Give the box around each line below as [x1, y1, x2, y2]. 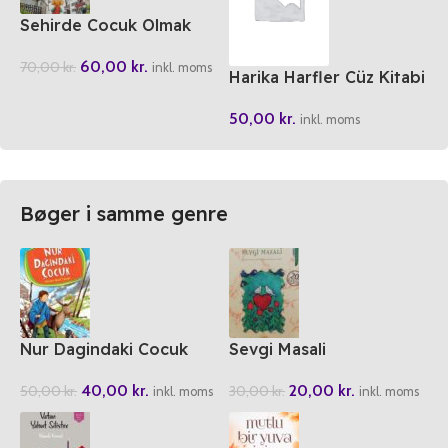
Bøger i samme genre [20, 201, 228, 227]
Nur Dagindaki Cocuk [20, 339, 188, 360]
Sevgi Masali [229, 339, 326, 360]
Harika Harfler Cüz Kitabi [229, 67, 425, 88]
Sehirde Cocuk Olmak [20, 15, 191, 36]
